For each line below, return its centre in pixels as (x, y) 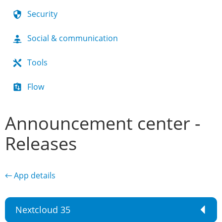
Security (42, 14)
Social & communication (73, 38)
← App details (30, 175)
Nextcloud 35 (43, 210)
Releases (41, 143)
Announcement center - (103, 123)
